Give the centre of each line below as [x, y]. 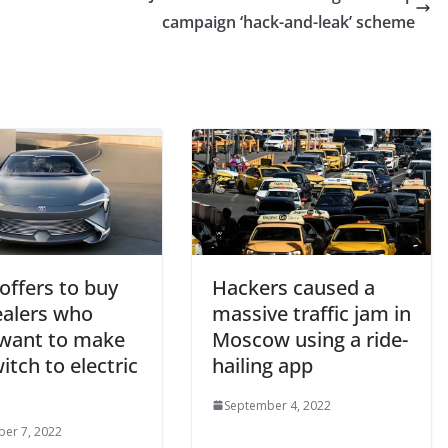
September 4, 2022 [277, 405]
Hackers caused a [293, 287]
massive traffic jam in [311, 313]
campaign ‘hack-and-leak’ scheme [288, 21]
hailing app [262, 365]
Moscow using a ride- [310, 339]
